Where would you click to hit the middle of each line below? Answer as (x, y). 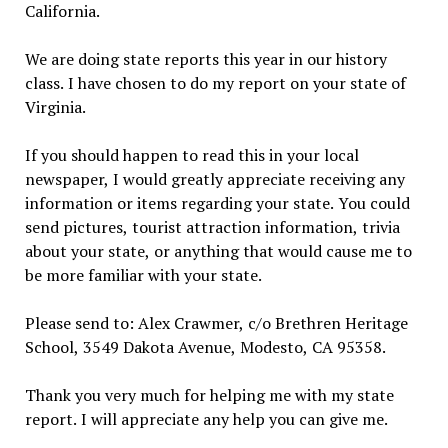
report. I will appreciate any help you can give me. (206, 418)
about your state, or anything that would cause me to (218, 250)
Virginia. (55, 106)
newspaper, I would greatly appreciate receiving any (214, 178)
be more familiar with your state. (143, 274)
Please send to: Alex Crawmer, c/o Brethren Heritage (216, 322)
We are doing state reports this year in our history (205, 58)
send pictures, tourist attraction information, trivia (212, 226)
